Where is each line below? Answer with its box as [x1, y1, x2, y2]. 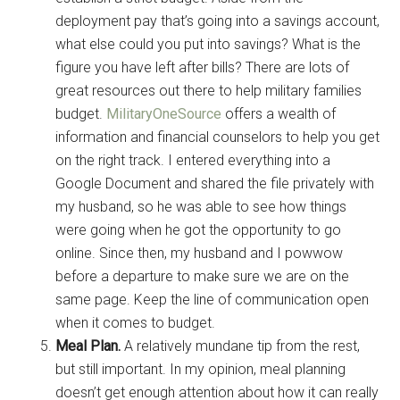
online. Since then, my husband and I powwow [55, 244, 344, 262]
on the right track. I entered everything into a [55, 151, 331, 169]
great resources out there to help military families [55, 81, 362, 99]
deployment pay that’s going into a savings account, [55, 12, 380, 29]
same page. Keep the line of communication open [55, 290, 370, 308]
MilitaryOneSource [106, 104, 222, 122]
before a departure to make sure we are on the [55, 267, 350, 285]
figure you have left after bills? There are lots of [55, 58, 350, 76]
